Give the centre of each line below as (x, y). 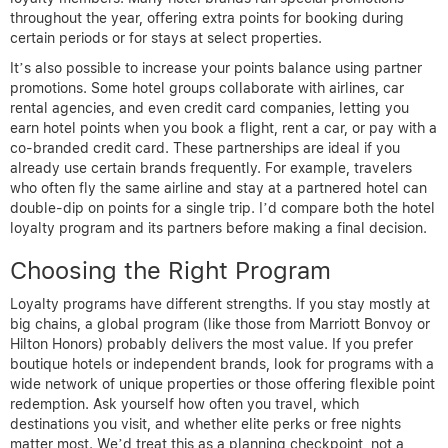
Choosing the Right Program (170, 270)
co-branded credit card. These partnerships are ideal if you (205, 147)
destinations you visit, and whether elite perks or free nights (205, 423)
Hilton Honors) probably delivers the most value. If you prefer (211, 343)
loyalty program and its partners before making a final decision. (218, 227)
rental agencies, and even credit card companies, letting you (209, 107)
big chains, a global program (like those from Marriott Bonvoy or (220, 323)
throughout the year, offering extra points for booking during (207, 17)
